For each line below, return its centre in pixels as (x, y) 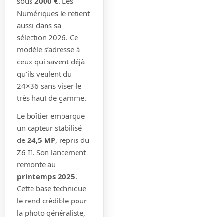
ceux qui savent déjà (51, 61)
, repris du (72, 140)
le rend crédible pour (52, 200)
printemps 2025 (46, 176)
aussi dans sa (39, 25)
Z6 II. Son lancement (51, 152)
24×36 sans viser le (49, 85)
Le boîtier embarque (51, 116)
